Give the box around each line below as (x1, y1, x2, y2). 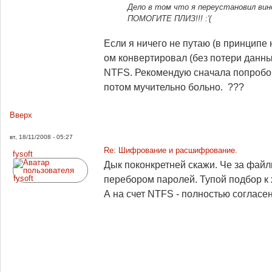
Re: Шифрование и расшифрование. (104, 145, 237, 155)
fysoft (13, 149, 33, 158)
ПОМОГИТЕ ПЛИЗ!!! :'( (127, 14, 211, 23)
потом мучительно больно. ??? (104, 81, 244, 92)
